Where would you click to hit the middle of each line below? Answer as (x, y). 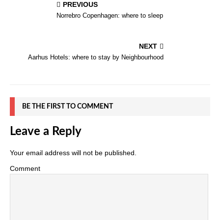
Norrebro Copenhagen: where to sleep (110, 15)
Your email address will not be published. (73, 152)
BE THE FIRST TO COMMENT (68, 106)
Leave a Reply (46, 131)
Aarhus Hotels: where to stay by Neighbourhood (96, 57)
